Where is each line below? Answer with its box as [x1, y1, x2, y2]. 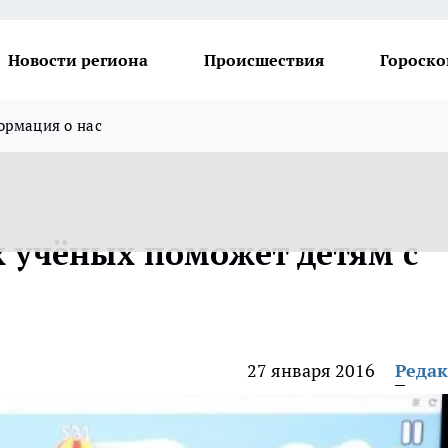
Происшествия [204, 50, 324, 70]
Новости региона [8, 50, 148, 70]
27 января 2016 [247, 359, 375, 382]
